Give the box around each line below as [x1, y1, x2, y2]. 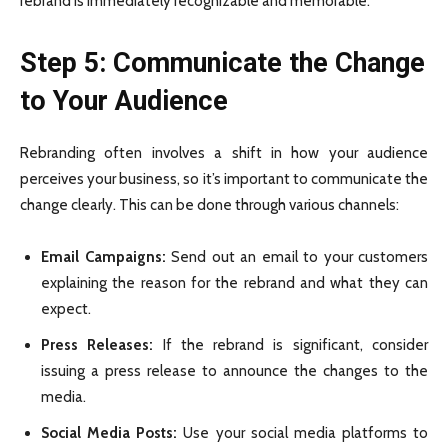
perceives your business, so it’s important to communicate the [20, 170, 428, 189]
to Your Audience [20, 85, 228, 118]
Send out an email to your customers [171, 248, 428, 267]
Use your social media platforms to [183, 424, 428, 443]
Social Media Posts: [41, 424, 184, 443]
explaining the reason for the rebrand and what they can [41, 274, 428, 293]
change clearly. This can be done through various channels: [20, 196, 399, 215]
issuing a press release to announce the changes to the [41, 362, 428, 381]
